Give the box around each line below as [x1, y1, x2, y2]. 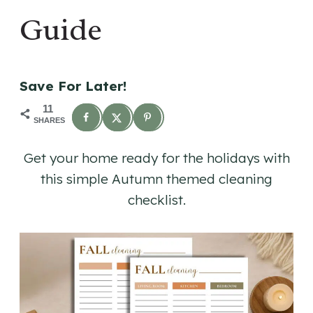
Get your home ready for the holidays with [23, 150, 290, 167]
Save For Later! [20, 78, 126, 95]
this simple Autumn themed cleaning [41, 170, 272, 188]
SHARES [34, 116, 65, 125]
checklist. [127, 191, 186, 209]
